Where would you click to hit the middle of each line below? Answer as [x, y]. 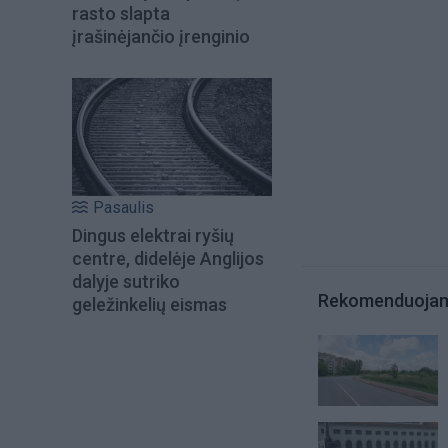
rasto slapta [121, 13]
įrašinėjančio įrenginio [161, 36]
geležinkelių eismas [149, 305]
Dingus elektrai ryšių [153, 236]
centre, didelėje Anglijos [168, 259]
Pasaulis [123, 208]
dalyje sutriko [126, 282]
